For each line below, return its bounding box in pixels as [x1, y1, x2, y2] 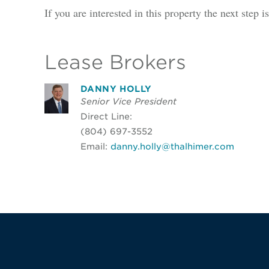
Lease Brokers [44, 50, 186, 74]
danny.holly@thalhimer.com [110, 141, 234, 151]
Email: [80, 141, 110, 151]
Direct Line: [80, 110, 132, 121]
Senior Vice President [80, 95, 177, 106]
